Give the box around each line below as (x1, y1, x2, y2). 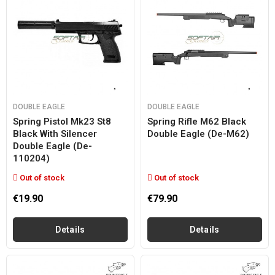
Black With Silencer (13, 128, 97, 139)
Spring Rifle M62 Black (147, 116, 246, 127)
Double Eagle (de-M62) (147, 128, 249, 139)
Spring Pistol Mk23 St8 (13, 116, 111, 127)
